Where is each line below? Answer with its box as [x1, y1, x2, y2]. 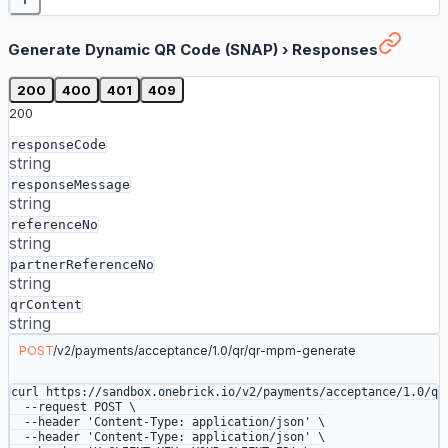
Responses [292, 40, 378, 60]
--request [10, 400, 87, 415]
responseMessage [10, 177, 130, 193]
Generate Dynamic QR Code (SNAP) [8, 40, 278, 60]
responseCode [10, 137, 106, 153]
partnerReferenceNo [10, 257, 154, 273]
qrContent [10, 297, 82, 313]
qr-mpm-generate [248, 343, 356, 359]
